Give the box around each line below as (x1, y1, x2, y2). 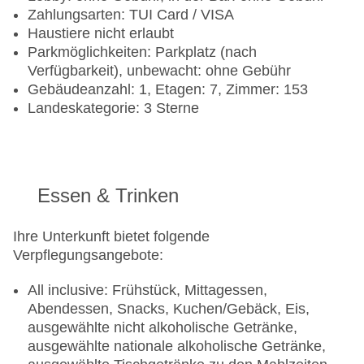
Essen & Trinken (37, 184, 179, 207)
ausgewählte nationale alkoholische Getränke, (28, 338, 326, 355)
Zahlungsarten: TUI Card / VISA (28, 6, 234, 24)
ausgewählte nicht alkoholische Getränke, (28, 319, 297, 336)
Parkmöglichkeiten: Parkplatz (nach (28, 44, 257, 61)
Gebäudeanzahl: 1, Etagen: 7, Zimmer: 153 (28, 81, 308, 98)
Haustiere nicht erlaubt (28, 25, 174, 42)
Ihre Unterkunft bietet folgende (13, 228, 210, 245)
